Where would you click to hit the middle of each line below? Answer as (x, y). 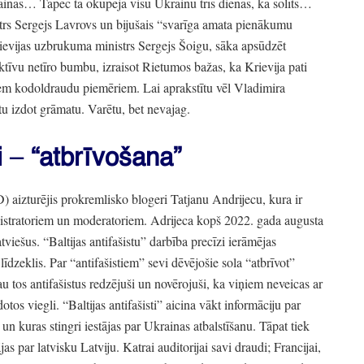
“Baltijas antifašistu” (93, 241)
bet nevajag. (158, 108)
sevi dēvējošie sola (195, 262)
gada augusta (288, 220)
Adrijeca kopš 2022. (200, 220)
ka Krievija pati (266, 66)
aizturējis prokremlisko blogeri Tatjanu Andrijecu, (137, 199)
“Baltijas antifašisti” (111, 305)
